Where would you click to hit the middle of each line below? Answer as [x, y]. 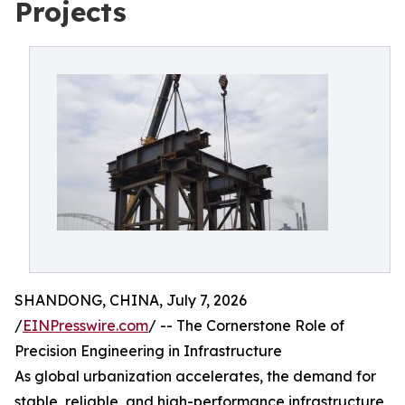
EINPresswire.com [85, 325]
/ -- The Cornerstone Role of [246, 325]
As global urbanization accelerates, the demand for [195, 376]
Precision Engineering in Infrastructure [148, 351]
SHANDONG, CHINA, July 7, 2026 [131, 300]
